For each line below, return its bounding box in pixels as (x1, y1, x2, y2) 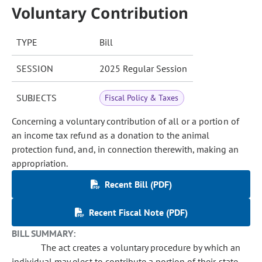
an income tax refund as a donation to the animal (12, 129, 210, 141)
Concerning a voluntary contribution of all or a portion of (12, 115, 239, 127)
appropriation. (12, 157, 68, 169)
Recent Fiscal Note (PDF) (88, 206, 188, 218)
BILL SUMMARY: (12, 227, 76, 239)
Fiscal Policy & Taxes (105, 92, 179, 103)
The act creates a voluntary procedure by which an (41, 242, 241, 253)
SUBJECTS (16, 92, 57, 104)
